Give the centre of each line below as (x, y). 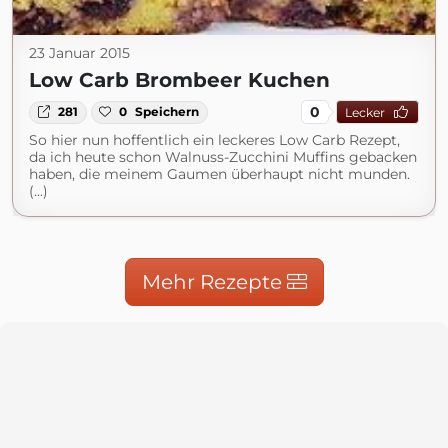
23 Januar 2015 (79, 53)
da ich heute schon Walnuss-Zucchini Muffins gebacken (223, 157)
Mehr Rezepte (214, 282)
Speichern (167, 112)
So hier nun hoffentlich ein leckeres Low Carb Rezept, (214, 140)
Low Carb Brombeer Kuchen (179, 80)
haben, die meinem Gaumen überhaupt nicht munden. (219, 174)
